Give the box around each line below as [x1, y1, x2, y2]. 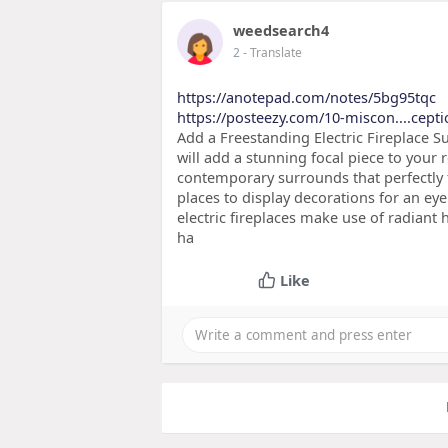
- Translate [243, 44, 302, 62]
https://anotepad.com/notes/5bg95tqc [177, 87, 436, 108]
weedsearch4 [233, 20, 329, 41]
